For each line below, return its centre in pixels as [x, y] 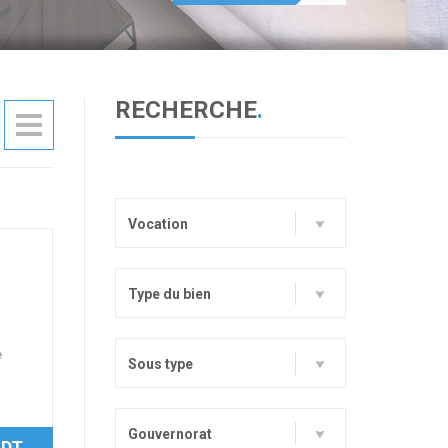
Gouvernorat [169, 434]
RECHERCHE [185, 110]
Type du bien [169, 294]
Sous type [160, 364]
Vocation [157, 224]
